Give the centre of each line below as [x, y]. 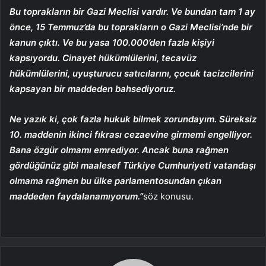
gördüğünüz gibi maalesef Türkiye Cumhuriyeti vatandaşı [133, 165]
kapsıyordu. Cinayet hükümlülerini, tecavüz [103, 58]
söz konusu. [168, 196]
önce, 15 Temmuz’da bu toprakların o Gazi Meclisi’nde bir [131, 27]
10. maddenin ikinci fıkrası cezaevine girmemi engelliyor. [131, 134]
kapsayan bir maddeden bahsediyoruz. [93, 88]
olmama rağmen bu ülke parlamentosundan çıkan [115, 180]
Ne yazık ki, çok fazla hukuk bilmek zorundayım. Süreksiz [133, 119]
